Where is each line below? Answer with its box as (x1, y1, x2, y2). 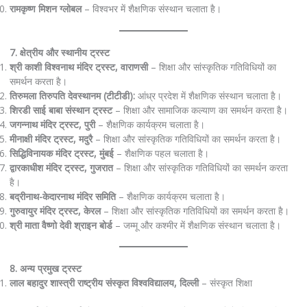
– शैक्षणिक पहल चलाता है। (113, 146, 209, 160)
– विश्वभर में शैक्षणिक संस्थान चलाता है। (81, 2, 221, 16)
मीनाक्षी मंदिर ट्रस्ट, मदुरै (9, 132, 93, 145)
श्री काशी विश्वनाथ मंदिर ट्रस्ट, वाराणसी (9, 60, 148, 73)
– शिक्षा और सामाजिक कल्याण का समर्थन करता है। (112, 103, 288, 116)
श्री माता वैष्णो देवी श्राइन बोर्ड (9, 218, 112, 232)
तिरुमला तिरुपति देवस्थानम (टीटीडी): (9, 88, 135, 102)
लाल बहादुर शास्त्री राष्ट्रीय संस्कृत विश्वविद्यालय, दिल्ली (9, 276, 199, 290)
